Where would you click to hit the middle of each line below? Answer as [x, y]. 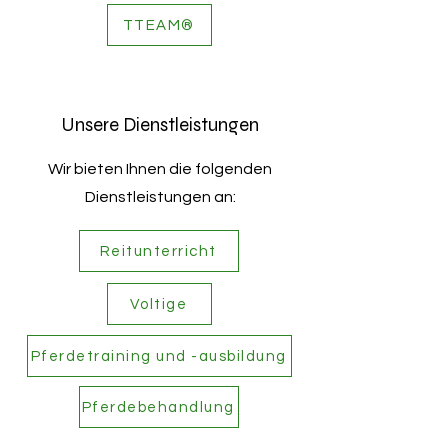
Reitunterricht [158, 251]
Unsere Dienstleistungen [160, 124]
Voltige [158, 304]
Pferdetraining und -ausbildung [158, 356]
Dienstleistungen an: [160, 197]
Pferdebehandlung [158, 407]
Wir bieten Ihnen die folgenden [160, 169]
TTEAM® [158, 25]
